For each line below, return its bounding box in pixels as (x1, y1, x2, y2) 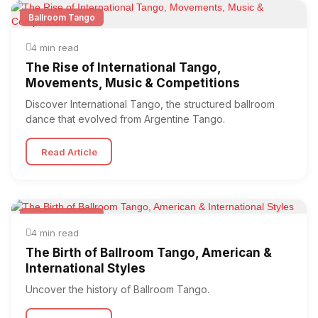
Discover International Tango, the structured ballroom (26, 98, 275, 110)
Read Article (40, 146, 97, 158)
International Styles (26, 261, 146, 275)
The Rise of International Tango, (26, 60, 221, 75)
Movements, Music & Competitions (26, 76, 240, 90)
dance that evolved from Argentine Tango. (26, 113, 225, 125)
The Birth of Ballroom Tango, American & (26, 246, 272, 260)
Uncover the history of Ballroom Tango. (26, 283, 209, 295)
